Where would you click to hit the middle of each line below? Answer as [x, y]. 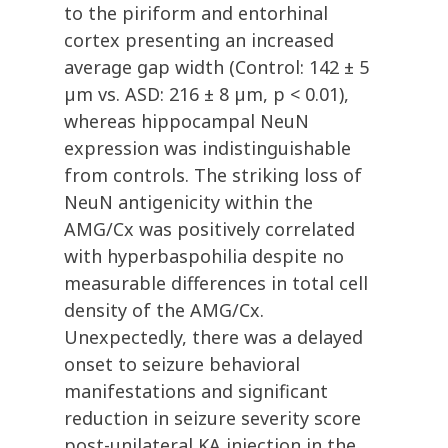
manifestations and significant [196, 391]
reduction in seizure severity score [212, 418]
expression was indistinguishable [207, 148]
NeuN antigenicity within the [188, 202]
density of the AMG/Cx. [164, 310]
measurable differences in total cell [216, 283]
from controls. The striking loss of [213, 175]
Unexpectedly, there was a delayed [213, 337]
